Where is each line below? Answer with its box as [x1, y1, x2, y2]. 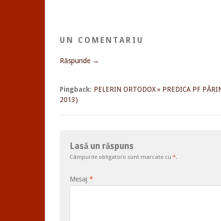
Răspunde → [60, 56, 99, 65]
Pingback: [60, 85, 94, 93]
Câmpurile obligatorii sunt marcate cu [70, 153, 173, 160]
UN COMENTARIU [60, 35, 145, 45]
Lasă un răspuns [70, 141, 134, 151]
